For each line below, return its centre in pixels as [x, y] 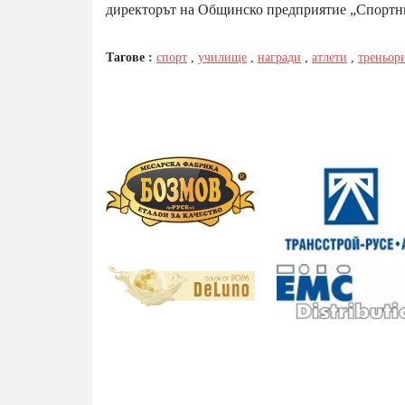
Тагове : [131, 58]
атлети [330, 58]
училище [222, 58]
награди [279, 58]
